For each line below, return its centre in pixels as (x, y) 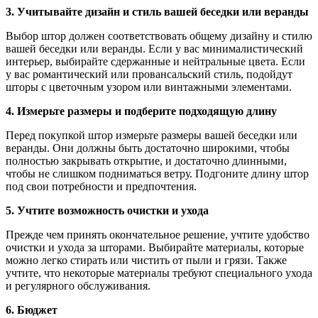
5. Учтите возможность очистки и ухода (107, 211)
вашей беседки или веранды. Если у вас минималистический (154, 49)
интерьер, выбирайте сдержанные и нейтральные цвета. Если (155, 62)
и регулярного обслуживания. (78, 286)
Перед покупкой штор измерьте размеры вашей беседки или (152, 136)
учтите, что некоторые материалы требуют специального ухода (159, 273)
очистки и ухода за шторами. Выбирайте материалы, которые (155, 248)
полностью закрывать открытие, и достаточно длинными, (146, 161)
